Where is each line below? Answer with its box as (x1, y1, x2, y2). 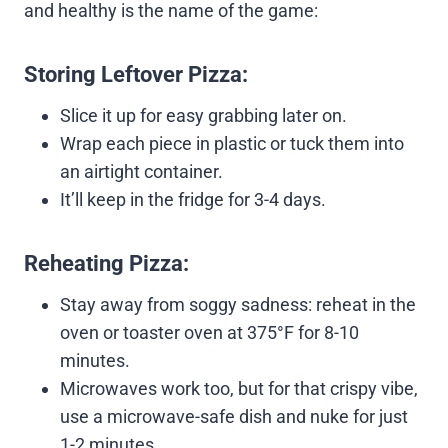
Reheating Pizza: (24, 250, 189, 276)
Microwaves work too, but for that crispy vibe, (60, 377, 418, 399)
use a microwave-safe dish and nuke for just (60, 405, 408, 427)
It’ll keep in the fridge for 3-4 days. (60, 188, 326, 210)
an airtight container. (60, 160, 223, 182)
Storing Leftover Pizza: (24, 61, 248, 87)
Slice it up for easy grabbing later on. (60, 104, 347, 126)
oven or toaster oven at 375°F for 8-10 (60, 321, 359, 343)
